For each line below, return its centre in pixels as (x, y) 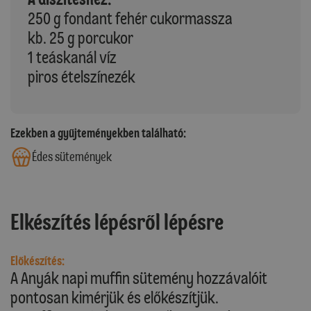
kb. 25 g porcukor (81, 37)
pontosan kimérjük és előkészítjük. (115, 298)
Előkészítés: (37, 261)
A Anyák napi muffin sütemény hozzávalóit (139, 278)
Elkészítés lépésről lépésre (117, 222)
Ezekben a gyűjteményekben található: (98, 133)
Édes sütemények (72, 157)
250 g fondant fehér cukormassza (130, 18)
